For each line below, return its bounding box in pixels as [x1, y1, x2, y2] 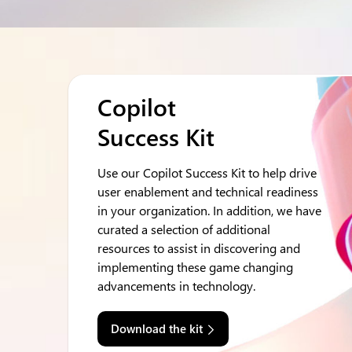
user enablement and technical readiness [97, 183, 318, 200]
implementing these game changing [97, 258, 293, 275]
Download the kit [111, 321, 203, 336]
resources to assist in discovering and [97, 240, 300, 256]
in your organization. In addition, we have [97, 202, 321, 218]
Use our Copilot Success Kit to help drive [97, 164, 317, 181]
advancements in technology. [97, 277, 255, 294]
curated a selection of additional [97, 221, 270, 237]
